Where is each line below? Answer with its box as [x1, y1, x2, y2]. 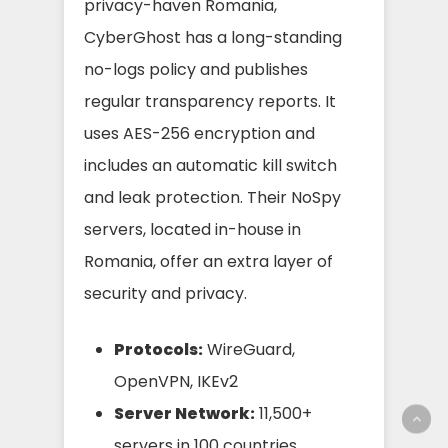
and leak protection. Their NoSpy [84, 185, 341, 209]
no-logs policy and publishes [84, 57, 308, 81]
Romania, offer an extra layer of [84, 249, 333, 273]
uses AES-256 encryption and [84, 121, 315, 145]
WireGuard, [203, 337, 295, 361]
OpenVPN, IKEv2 [114, 369, 238, 393]
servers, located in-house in [84, 217, 301, 241]
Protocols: [114, 337, 203, 361]
